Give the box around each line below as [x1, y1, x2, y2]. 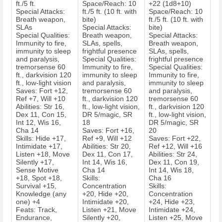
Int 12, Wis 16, [16, 118, 61, 127]
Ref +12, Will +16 [149, 142, 202, 151]
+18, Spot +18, [16, 174, 62, 182]
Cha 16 [149, 174, 171, 182]
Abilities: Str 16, [16, 103, 64, 111]
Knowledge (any [16, 190, 66, 198]
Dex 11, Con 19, [149, 158, 199, 166]
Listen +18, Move [16, 150, 70, 159]
